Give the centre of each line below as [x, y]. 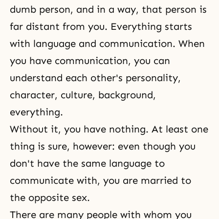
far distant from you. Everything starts [101, 26]
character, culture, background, [83, 95]
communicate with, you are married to [100, 180]
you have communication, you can [90, 61]
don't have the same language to [87, 163]
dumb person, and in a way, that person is [108, 9]
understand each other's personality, [95, 78]
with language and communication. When [107, 44]
